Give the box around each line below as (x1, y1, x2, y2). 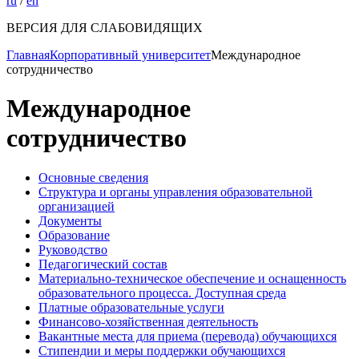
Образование (38, 228, 110, 242)
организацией (38, 199, 115, 213)
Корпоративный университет (50, 48, 211, 62)
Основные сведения (38, 170, 148, 184)
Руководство (38, 242, 107, 256)
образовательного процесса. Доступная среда (38, 285, 286, 300)
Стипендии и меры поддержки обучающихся (38, 343, 285, 357)
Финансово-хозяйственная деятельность (38, 314, 258, 329)
